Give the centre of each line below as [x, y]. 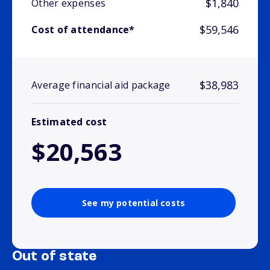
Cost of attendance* [83, 30]
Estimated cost [69, 122]
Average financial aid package [101, 85]
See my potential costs [133, 203]
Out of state [55, 257]
